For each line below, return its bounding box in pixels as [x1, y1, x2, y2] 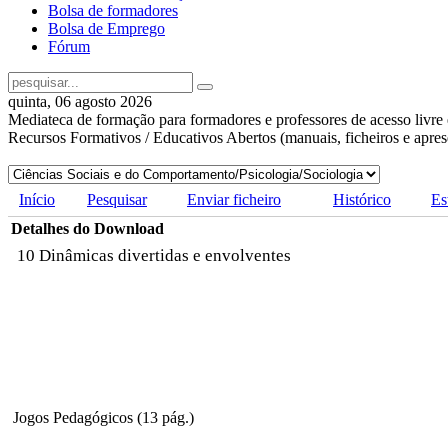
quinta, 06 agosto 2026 [8, 93, 152, 111]
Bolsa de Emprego [48, 20, 165, 38]
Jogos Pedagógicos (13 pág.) [13, 409, 194, 427]
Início [19, 191, 55, 209]
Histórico [333, 191, 391, 209]
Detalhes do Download [11, 220, 164, 238]
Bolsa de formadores [48, 2, 178, 20]
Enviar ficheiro [187, 191, 281, 209]
